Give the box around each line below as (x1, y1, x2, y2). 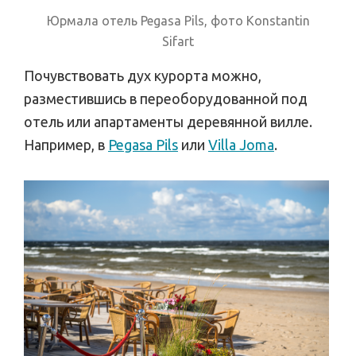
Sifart (162, 34, 194, 49)
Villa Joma (208, 137, 274, 153)
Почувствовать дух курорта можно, (24, 68, 261, 84)
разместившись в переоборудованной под (24, 91, 308, 107)
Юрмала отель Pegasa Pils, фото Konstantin (46, 14, 310, 29)
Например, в (24, 137, 108, 153)
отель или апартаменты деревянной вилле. (24, 114, 312, 130)
